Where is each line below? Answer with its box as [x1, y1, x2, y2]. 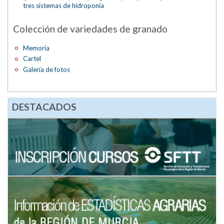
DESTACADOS [11, 101, 76, 113]
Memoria [23, 43, 50, 52]
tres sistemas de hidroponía [23, 1, 104, 10]
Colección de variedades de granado [12, 22, 167, 34]
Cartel [23, 54, 41, 63]
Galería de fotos [23, 65, 70, 73]
